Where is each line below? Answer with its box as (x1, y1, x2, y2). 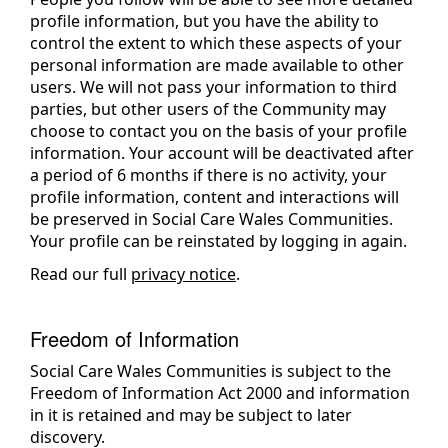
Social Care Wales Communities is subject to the (30, 360, 391, 382)
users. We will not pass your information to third (30, 76, 397, 98)
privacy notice (131, 262, 236, 285)
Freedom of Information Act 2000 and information (30, 382, 410, 404)
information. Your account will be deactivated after (30, 142, 414, 164)
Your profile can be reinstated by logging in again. (30, 230, 407, 252)
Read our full (30, 262, 131, 285)
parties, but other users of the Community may (30, 98, 386, 120)
